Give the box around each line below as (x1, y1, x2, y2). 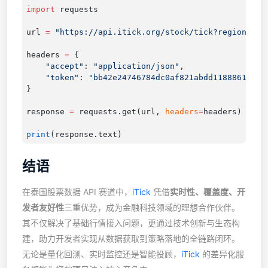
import (26, 4, 55, 14)
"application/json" (93, 61, 179, 71)
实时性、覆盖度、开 (170, 187, 245, 197)
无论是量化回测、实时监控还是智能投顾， (22, 249, 181, 260)
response (26, 106, 69, 116)
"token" (26, 72, 79, 82)
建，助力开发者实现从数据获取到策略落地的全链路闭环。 (22, 233, 240, 244)
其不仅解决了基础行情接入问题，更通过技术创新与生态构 (22, 218, 240, 229)
